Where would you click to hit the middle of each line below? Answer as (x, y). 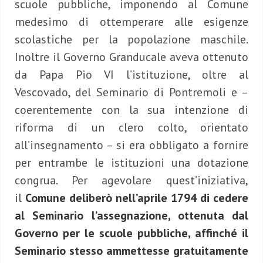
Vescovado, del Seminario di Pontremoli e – (131, 92)
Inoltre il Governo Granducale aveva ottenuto (131, 57)
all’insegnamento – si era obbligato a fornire (131, 145)
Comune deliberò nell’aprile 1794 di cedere (137, 198)
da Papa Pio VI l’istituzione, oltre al (131, 75)
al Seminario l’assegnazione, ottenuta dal (131, 216)
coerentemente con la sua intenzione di (131, 110)
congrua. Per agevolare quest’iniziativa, (131, 181)
